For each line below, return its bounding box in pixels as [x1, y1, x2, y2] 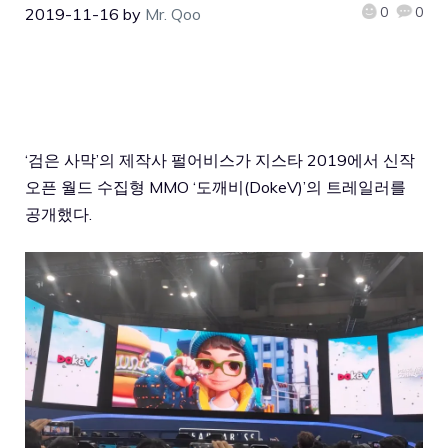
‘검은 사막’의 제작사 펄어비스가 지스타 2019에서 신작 [25, 149, 415, 170]
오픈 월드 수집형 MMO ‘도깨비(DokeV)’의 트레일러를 [25, 176, 406, 197]
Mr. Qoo [145, 4, 201, 25]
